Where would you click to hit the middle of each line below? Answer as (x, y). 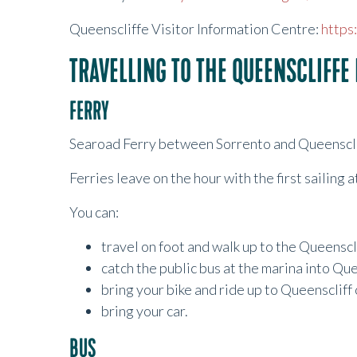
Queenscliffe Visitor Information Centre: (195, 29)
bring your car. (145, 311)
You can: (94, 212)
